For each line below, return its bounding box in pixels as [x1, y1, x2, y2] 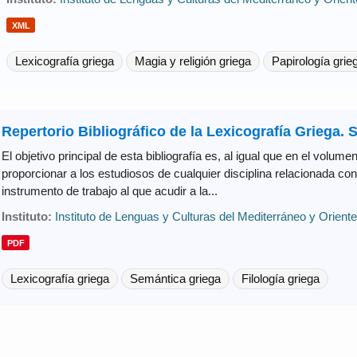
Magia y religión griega [134, 53, 251, 68]
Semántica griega [129, 271, 221, 285]
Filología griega [241, 271, 320, 285]
